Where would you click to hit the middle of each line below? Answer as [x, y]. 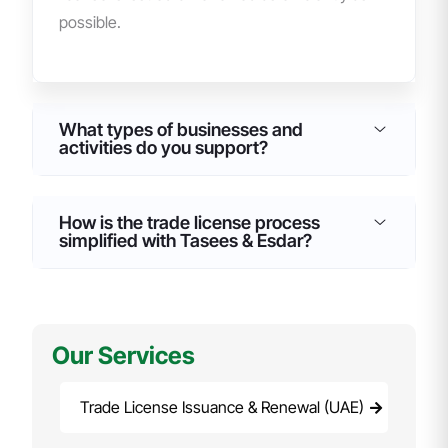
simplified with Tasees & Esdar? [185, 241]
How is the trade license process [189, 223]
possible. [90, 22]
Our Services [123, 356]
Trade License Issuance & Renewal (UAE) [222, 407]
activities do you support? [163, 148]
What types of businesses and [181, 130]
